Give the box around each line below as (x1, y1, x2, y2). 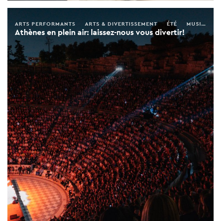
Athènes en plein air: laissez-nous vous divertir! (15, 27, 185, 38)
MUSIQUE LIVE (186, 20, 201, 28)
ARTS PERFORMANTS (15, 20, 75, 28)
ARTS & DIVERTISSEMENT (85, 20, 157, 28)
